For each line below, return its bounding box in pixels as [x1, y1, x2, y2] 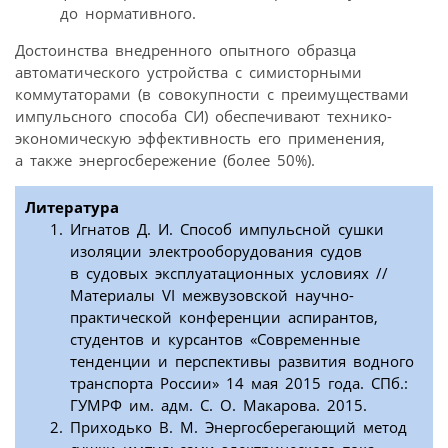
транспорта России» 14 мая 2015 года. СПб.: [70, 372, 408, 393]
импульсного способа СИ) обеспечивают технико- [15, 105, 392, 126]
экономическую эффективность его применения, [15, 127, 385, 148]
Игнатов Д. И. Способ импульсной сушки [70, 218, 384, 239]
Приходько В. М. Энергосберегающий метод [70, 416, 407, 437]
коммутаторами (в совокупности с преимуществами [15, 83, 409, 104]
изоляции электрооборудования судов [70, 240, 362, 261]
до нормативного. [60, 2, 196, 23]
